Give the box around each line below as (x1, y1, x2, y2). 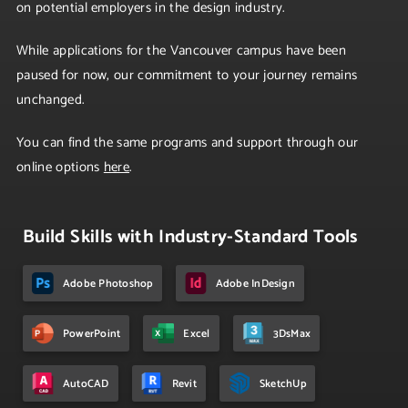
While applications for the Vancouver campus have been (16, 39, 346, 62)
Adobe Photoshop (63, 274, 153, 292)
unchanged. (16, 88, 86, 111)
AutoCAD (63, 374, 109, 393)
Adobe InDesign (215, 274, 295, 292)
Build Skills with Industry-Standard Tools (23, 222, 358, 252)
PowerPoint (63, 324, 121, 342)
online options (16, 156, 104, 178)
